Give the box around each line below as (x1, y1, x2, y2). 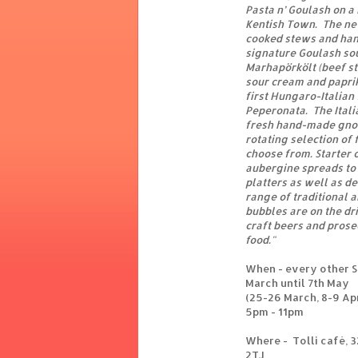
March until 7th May (245, 276, 349, 290)
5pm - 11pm (245, 305, 304, 319)
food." (245, 233, 276, 247)
